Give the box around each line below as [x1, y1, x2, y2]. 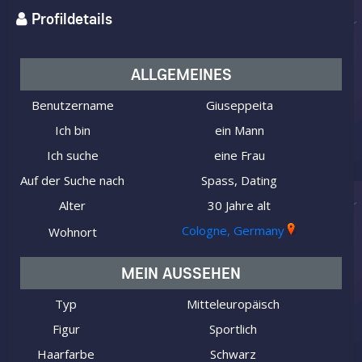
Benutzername [31, 97, 114, 113]
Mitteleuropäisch [186, 296, 280, 312]
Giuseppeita [205, 97, 273, 113]
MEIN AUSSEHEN [121, 263, 241, 283]
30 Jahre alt [208, 197, 271, 213]
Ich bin [54, 122, 90, 138]
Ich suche [46, 147, 99, 163]
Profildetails [32, 9, 112, 28]
